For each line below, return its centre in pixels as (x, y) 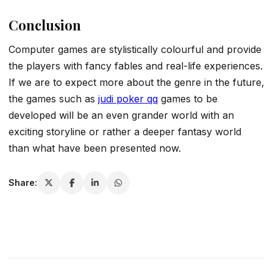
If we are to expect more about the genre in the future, (136, 82)
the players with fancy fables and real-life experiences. (136, 66)
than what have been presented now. (95, 148)
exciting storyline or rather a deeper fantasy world (125, 131)
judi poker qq (128, 98)
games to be (188, 98)
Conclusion (45, 25)
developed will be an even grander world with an (121, 115)
